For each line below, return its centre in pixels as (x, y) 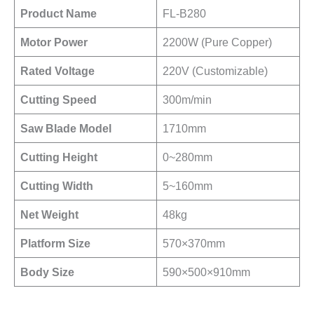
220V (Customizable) (216, 70)
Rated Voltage (58, 70)
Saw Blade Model (66, 128)
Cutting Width (57, 185)
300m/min (187, 99)
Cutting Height (59, 157)
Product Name (59, 13)
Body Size (48, 272)
